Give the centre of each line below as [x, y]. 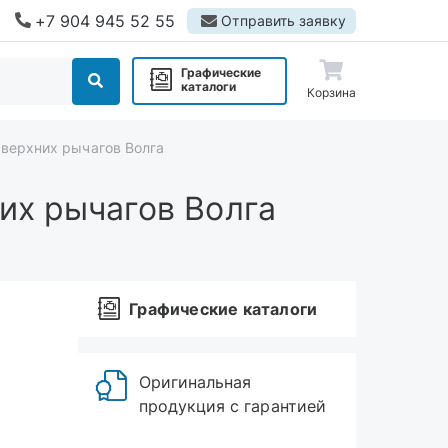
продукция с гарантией [232, 406]
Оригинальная [195, 382]
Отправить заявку [283, 20]
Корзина [331, 92]
